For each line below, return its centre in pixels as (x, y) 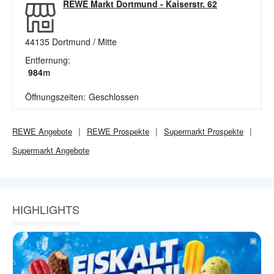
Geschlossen (114, 97)
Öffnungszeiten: (55, 97)
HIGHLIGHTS (46, 209)
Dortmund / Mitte (84, 42)
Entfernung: (48, 60)
